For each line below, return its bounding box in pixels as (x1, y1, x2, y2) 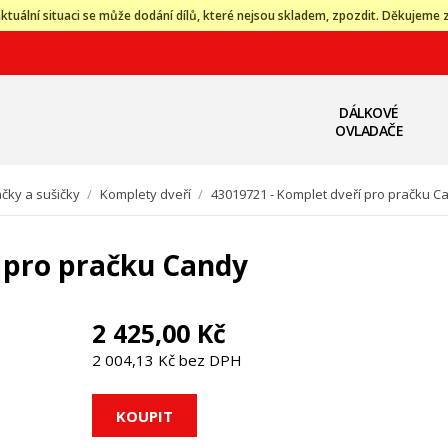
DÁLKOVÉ (339, 103, 399, 122)
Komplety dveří (100, 185, 191, 203)
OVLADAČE (335, 121, 403, 140)
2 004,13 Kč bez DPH (91, 350, 242, 371)
